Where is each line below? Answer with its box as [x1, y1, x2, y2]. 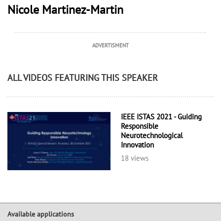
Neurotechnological [120, 131, 183, 141]
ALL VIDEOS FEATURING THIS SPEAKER [7, 72, 158, 84]
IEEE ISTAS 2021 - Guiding [120, 112, 202, 122]
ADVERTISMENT [92, 42, 129, 49]
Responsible [120, 121, 158, 131]
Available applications [7, 209, 74, 219]
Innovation [120, 140, 154, 150]
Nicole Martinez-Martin [7, 2, 123, 18]
